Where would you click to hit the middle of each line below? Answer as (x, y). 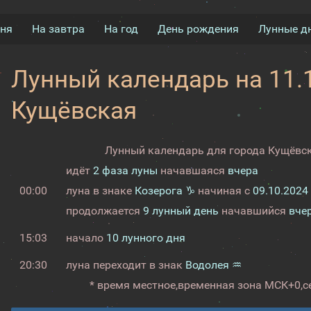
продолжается (104, 211)
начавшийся (253, 211)
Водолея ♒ (213, 265)
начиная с (224, 191)
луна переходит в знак (125, 265)
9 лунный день (180, 211)
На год (121, 29)
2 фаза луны (125, 170)
